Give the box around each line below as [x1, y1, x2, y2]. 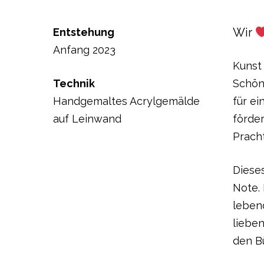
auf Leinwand [53, 113, 121, 125]
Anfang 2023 [53, 44, 115, 56]
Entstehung [53, 26, 114, 38]
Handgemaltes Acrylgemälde [53, 95, 200, 107]
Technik [53, 77, 95, 90]
